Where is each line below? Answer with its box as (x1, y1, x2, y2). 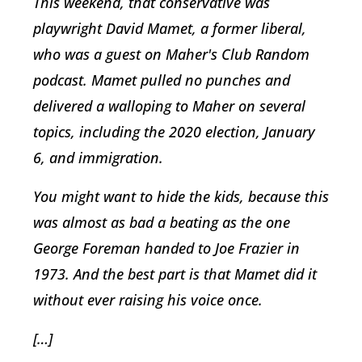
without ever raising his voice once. (33, 289, 267, 309)
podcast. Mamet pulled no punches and (33, 69, 290, 90)
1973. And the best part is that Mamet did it (33, 263, 317, 284)
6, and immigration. (33, 147, 167, 167)
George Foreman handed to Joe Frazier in (33, 238, 300, 258)
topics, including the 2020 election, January (33, 121, 315, 141)
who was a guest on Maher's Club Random (33, 44, 309, 64)
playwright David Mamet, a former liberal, (33, 18, 306, 38)
